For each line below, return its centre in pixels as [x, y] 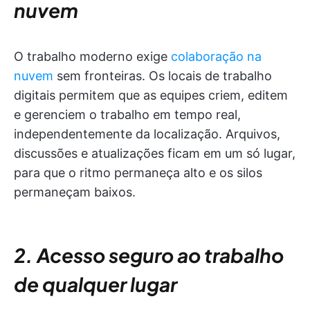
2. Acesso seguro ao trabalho [149, 255]
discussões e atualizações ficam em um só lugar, [155, 153]
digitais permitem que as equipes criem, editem [151, 95]
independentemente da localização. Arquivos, [147, 134]
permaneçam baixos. [75, 192]
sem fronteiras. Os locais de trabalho [163, 76]
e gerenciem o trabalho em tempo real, [127, 115]
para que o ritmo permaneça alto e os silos [138, 173]
